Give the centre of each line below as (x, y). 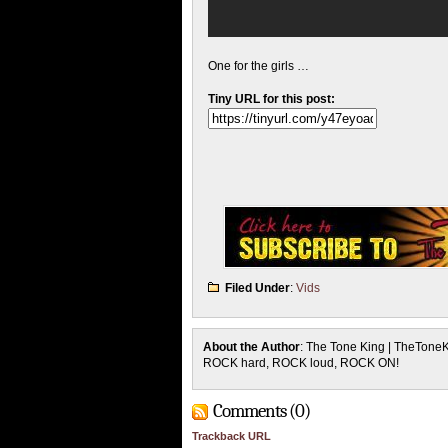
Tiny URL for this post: (271, 99)
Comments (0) (261, 411)
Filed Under (257, 288)
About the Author (251, 347)
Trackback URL (231, 436)
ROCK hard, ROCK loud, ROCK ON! (301, 363)
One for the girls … (258, 66)
